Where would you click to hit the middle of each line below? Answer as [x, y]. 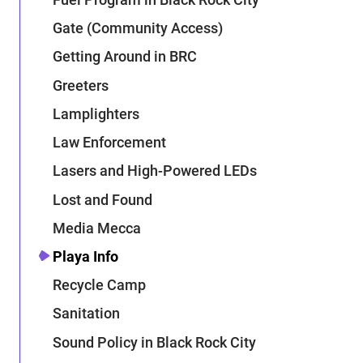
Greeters [81, 85]
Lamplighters [96, 113]
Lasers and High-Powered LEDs [155, 171]
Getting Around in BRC [125, 57]
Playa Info [86, 256]
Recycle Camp [100, 285]
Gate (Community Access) [138, 28]
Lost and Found [103, 199]
